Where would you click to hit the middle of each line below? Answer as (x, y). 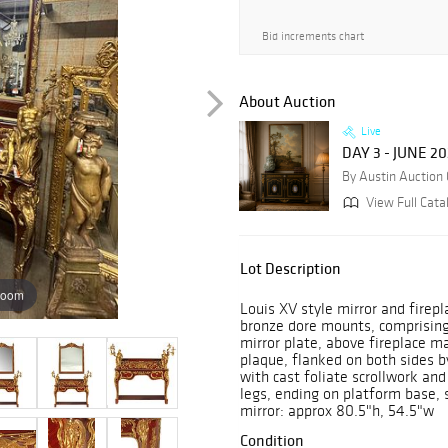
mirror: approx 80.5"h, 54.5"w (337, 411)
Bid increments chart (313, 36)
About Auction (287, 101)
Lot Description (290, 268)
